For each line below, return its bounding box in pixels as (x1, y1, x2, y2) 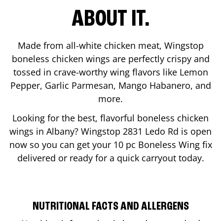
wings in (9, 125, 46, 137)
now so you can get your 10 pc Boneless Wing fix (9, 138, 212, 150)
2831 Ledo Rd (123, 125, 179, 137)
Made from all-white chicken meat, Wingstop (17, 39, 204, 51)
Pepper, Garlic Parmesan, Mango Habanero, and (10, 79, 211, 91)
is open (179, 125, 212, 137)
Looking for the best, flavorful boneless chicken (12, 111, 209, 124)
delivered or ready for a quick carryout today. (17, 151, 204, 164)
